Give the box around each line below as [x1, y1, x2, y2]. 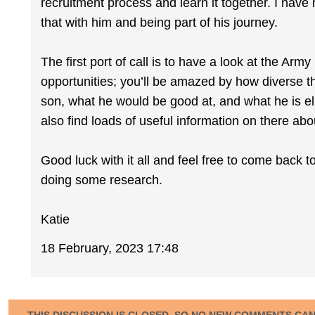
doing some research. [41, 173, 163, 188]
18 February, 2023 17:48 [41, 240, 179, 255]
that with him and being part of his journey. [41, 15, 278, 30]
